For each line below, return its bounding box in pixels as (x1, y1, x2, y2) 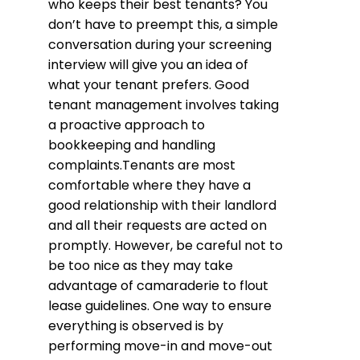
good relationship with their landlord (48, 196, 276, 215)
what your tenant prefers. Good (48, 76, 249, 95)
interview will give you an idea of (48, 55, 248, 75)
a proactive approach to (48, 116, 205, 135)
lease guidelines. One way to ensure (48, 297, 272, 316)
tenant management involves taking (48, 96, 279, 115)
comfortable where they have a (48, 176, 251, 195)
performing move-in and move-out (48, 337, 272, 356)
